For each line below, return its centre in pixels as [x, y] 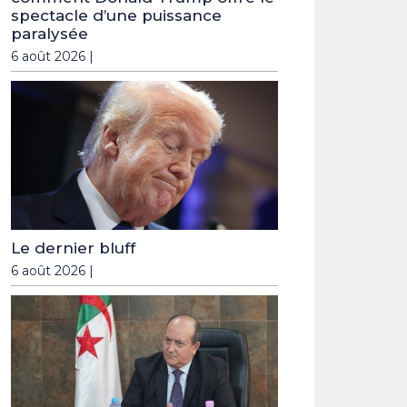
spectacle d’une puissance [116, 16]
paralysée [50, 34]
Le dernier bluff [73, 248]
